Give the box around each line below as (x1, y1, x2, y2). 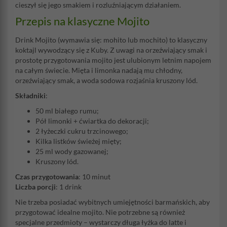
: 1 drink (56, 182, 82, 191)
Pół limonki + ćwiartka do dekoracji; (35, 117, 149, 125)
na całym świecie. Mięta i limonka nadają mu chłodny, (15, 66, 182, 74)
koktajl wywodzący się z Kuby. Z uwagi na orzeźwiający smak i (15, 46, 207, 54)
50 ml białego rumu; (35, 106, 99, 115)
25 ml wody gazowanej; (35, 147, 108, 156)
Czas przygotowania (15, 172, 79, 181)
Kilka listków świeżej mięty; (35, 137, 122, 145)
